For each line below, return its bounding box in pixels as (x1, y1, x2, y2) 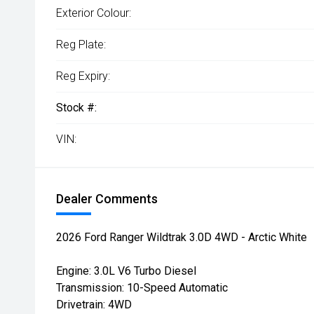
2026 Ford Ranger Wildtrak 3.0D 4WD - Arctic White (56, 231, 307, 244)
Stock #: (56, 101, 97, 114)
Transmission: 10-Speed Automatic (56, 281, 228, 294)
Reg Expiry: (56, 69, 110, 83)
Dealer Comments (56, 191, 158, 206)
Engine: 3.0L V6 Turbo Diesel (56, 264, 196, 278)
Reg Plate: (56, 38, 106, 51)
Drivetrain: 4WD (56, 298, 132, 311)
